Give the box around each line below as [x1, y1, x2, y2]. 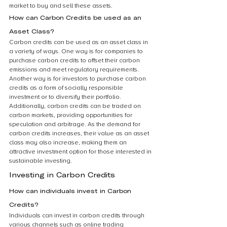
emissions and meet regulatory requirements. [9, 66, 140, 73]
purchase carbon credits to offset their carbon [9, 57, 141, 64]
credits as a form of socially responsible [9, 84, 125, 92]
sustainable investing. [9, 157, 72, 165]
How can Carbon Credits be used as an [9, 14, 143, 21]
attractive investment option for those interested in [9, 148, 153, 156]
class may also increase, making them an [9, 139, 128, 146]
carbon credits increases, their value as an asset [9, 130, 150, 137]
